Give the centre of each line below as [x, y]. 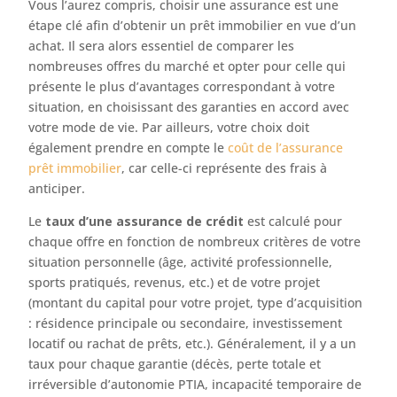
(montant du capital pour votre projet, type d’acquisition [196, 303]
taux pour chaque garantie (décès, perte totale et [175, 364]
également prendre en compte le [128, 148]
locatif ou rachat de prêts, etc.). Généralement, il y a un [193, 343]
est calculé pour [293, 221]
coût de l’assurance [286, 148]
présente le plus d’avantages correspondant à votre [182, 86]
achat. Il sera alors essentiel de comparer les [162, 46]
